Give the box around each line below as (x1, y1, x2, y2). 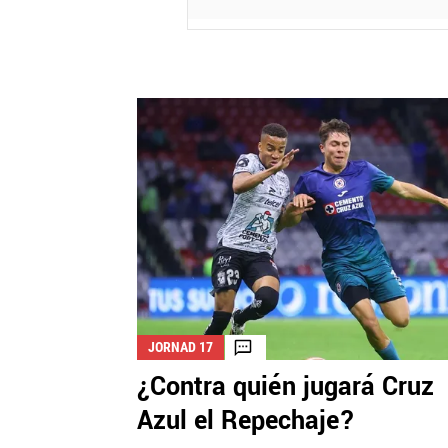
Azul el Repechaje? (137, 403, 355, 440)
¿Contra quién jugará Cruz (137, 369, 434, 406)
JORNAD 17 (148, 339, 213, 356)
